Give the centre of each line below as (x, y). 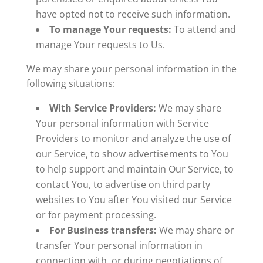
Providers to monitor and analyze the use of (133, 139)
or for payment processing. (96, 215)
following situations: (70, 83)
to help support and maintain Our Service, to (134, 169)
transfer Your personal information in (119, 245)
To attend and (203, 29)
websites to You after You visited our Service (134, 200)
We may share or (195, 230)
